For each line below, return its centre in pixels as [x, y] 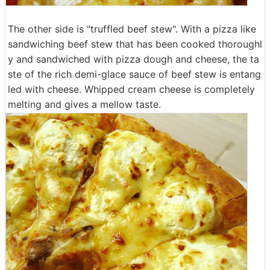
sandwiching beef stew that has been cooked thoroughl [135, 44]
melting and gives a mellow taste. [84, 104]
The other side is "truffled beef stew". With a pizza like [132, 29]
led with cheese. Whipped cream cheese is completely [131, 89]
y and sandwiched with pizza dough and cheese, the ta [133, 59]
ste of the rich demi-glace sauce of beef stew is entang [134, 74]
